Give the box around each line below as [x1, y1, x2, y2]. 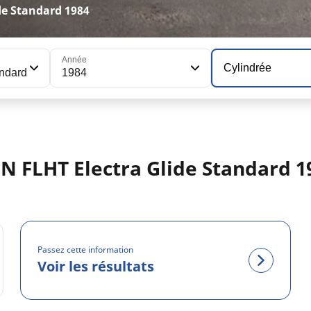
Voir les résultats [37, 257, 155, 276]
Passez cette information [37, 244, 134, 256]
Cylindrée [224, 62, 271, 74]
